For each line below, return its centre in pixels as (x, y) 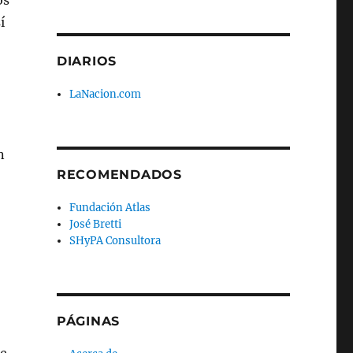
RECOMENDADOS (119, 175)
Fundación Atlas (110, 208)
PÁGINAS (88, 321)
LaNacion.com (106, 94)
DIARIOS (87, 61)
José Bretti (96, 224)
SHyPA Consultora (115, 241)
